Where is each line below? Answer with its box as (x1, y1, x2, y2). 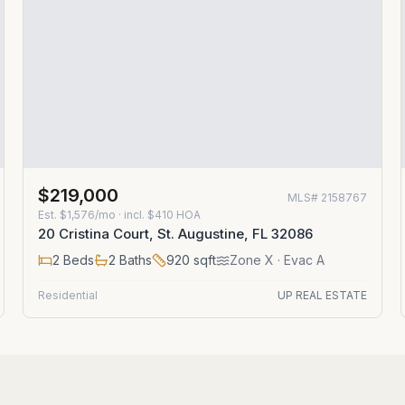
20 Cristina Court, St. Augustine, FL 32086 (38, 225, 314, 242)
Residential (38, 288, 99, 302)
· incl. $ (116, 208, 155, 221)
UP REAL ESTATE (277, 288, 367, 302)
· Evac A (274, 252, 325, 268)
